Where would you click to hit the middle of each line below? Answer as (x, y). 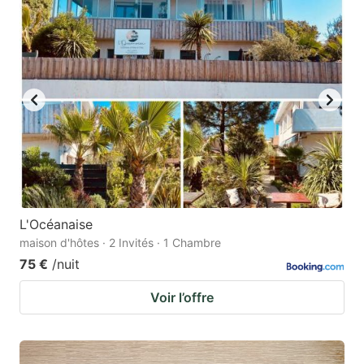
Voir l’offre (182, 298)
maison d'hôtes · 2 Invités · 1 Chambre (120, 243)
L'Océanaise (56, 225)
